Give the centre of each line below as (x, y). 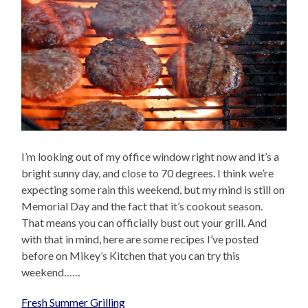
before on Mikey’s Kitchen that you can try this (131, 256)
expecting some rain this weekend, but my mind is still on (153, 190)
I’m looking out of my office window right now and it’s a (151, 157)
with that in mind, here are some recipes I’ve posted (140, 239)
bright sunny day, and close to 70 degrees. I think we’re (148, 173)
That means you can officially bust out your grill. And (144, 223)
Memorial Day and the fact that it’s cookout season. (142, 206)
